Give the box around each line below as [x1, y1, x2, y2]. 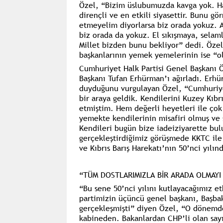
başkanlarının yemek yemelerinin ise [79, 49, 213, 61]
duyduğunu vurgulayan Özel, [79, 83, 184, 94]
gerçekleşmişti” [79, 203, 137, 214]
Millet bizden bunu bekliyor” [79, 39, 183, 51]
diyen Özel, [136, 203, 181, 214]
